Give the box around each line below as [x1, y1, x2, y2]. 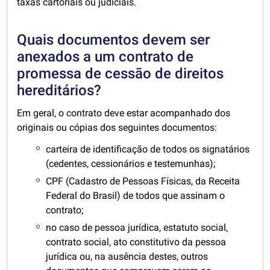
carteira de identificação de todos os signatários [46, 143, 250, 155]
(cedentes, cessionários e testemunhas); [46, 158, 216, 170]
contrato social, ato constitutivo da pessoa [46, 236, 227, 248]
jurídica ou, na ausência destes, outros [46, 251, 209, 263]
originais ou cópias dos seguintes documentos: [17, 121, 218, 133]
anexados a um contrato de [17, 48, 194, 65]
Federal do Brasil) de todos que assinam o [46, 190, 225, 202]
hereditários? [17, 81, 102, 99]
